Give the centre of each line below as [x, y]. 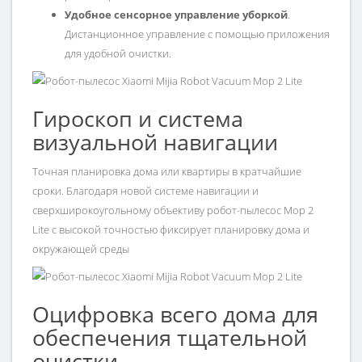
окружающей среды [81, 249]
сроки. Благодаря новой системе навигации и [145, 191]
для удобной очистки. [118, 54]
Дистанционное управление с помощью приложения [197, 34]
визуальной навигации [155, 142]
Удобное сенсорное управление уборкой [176, 15]
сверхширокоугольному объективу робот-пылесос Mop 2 [173, 210]
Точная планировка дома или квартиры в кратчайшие [167, 172]
